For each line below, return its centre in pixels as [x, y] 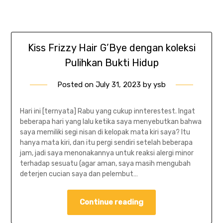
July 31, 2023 [118, 85]
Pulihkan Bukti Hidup [111, 63]
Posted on [76, 85]
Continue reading [111, 202]
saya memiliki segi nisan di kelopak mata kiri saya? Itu [105, 132]
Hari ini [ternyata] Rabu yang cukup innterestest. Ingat [107, 111]
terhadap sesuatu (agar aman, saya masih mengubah [105, 164]
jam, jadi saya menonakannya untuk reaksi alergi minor [107, 153]
